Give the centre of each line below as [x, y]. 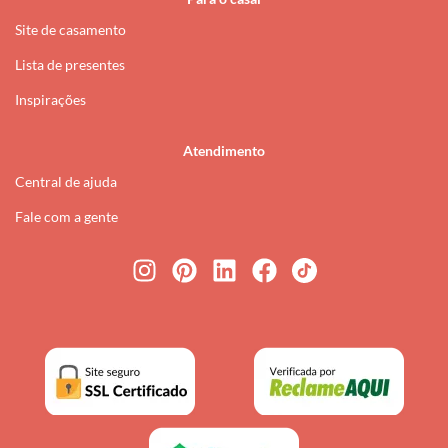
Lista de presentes [70, 65]
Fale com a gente [66, 217]
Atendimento [224, 151]
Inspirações [50, 100]
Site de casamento [70, 30]
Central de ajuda [66, 182]
